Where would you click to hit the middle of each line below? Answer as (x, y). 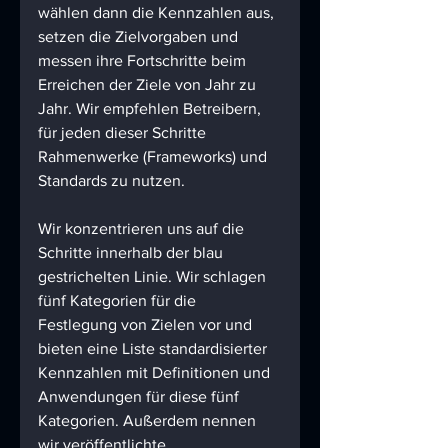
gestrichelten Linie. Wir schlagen (154, 277)
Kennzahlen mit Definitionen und (156, 373)
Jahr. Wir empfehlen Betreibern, (151, 109)
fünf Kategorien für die (119, 301)
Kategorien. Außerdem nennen (149, 421)
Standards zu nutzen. (111, 181)
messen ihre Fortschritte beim (144, 61)
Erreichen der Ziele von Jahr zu (149, 85)
